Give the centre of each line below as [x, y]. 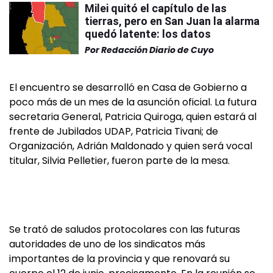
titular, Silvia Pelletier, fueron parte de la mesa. [119, 161]
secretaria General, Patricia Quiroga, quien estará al [133, 117]
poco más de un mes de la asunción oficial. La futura [133, 102]
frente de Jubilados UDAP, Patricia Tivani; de [114, 132]
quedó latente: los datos [148, 34]
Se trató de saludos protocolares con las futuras [125, 230]
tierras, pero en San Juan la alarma [172, 21]
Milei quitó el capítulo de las [156, 9]
